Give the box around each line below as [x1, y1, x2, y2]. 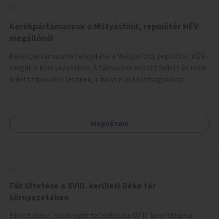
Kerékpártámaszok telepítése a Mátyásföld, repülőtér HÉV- [9, 50, 208, 62]
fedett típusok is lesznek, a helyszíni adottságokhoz [9, 74, 183, 85]
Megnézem [90, 118, 129, 129]
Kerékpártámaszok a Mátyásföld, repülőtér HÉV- [9, 20, 201, 33]
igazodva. [9, 86, 41, 97]
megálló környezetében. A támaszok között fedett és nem [9, 62, 205, 73]
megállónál [9, 32, 53, 44]
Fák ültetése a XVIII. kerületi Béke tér [9, 179, 156, 192]
